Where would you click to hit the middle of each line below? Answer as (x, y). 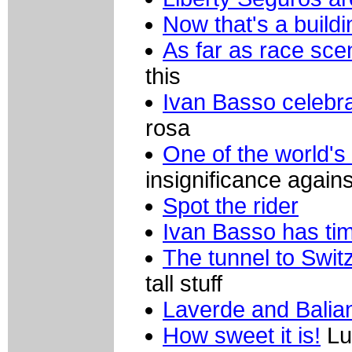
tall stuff (184, 283)
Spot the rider (231, 205)
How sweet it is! (242, 335)
